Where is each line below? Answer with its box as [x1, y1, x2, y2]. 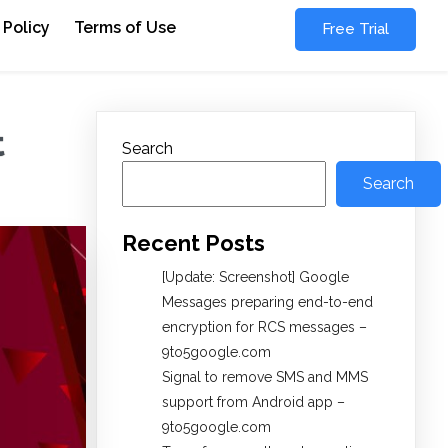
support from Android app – [162, 394, 345, 411]
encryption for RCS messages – [162, 319, 367, 336]
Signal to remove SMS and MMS [162, 369, 368, 386]
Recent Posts [122, 230, 265, 257]
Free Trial [321, 20, 389, 38]
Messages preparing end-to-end [162, 294, 373, 311]
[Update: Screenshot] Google [162, 269, 349, 286]
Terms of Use [74, 18, 177, 37]
